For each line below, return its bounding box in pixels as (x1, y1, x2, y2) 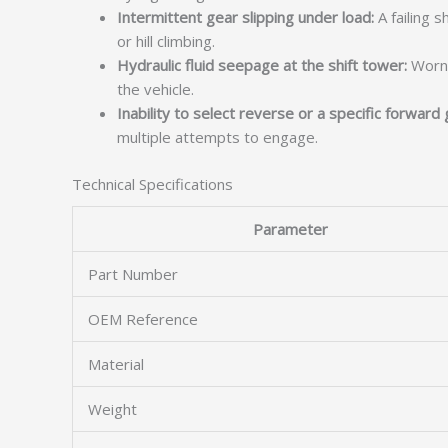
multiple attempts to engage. (117, 127, 318, 147)
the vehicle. (117, 79, 194, 99)
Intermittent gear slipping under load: (117, 7, 374, 27)
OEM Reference (88, 309, 198, 329)
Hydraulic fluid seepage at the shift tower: (117, 55, 407, 75)
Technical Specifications (72, 173, 233, 194)
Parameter (253, 219, 328, 239)
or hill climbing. (117, 31, 215, 51)
